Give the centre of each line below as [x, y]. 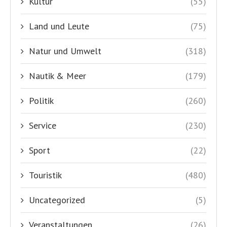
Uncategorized [57, 200]
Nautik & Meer [58, 75]
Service [43, 125]
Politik [41, 100]
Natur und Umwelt [65, 51]
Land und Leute [59, 26]
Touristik [45, 175]
